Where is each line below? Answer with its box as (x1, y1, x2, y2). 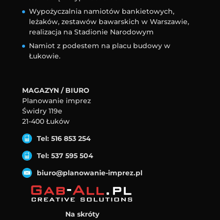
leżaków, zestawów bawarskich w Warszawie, (28, 17, 189, 27)
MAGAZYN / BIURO (22, 85, 89, 95)
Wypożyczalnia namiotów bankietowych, (28, 7, 174, 16)
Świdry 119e (22, 106, 62, 115)
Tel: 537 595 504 (36, 151, 93, 160)
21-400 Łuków (22, 116, 70, 126)
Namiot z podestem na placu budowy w (28, 41, 170, 51)
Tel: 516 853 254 (36, 134, 91, 143)
